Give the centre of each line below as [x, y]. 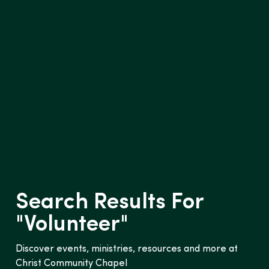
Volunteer [72, 225]
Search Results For [110, 203]
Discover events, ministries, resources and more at [127, 249]
